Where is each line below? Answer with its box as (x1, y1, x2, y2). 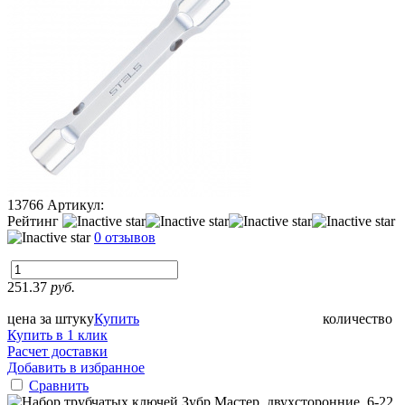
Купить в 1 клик (7, 326, 108, 343)
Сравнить (29, 377, 89, 393)
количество (323, 310, 392, 326)
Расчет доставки (7, 343, 108, 359)
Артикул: (47, 196, 104, 212)
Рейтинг (7, 212, 62, 229)
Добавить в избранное (7, 359, 145, 375)
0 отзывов (94, 229, 155, 245)
